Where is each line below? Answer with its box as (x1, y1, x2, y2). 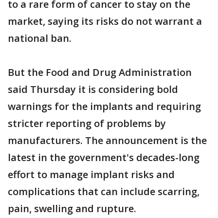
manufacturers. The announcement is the (8, 134, 207, 147)
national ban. (8, 32, 72, 45)
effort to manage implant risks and (8, 168, 175, 181)
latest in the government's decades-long (8, 151, 200, 164)
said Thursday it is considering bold (8, 83, 178, 96)
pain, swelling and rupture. (8, 202, 136, 215)
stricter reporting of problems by (8, 117, 166, 130)
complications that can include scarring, (8, 185, 200, 198)
